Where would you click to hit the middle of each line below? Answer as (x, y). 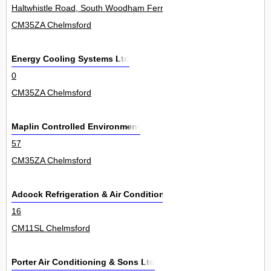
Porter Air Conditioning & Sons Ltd (83, 262)
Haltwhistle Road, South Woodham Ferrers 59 (100, 8)
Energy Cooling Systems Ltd (70, 59)
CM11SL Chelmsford (51, 228)
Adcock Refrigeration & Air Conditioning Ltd (103, 194)
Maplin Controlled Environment (76, 127)
